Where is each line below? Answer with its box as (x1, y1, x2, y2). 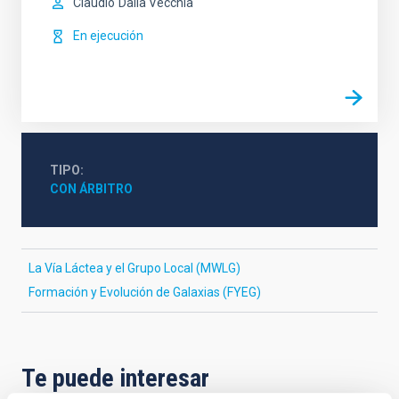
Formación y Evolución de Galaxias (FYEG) (28, 285, 261, 299)
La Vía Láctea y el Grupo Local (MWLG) (28, 261, 240, 275)
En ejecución (73, 28, 143, 43)
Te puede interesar (21, 363, 209, 393)
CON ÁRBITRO (50, 182, 133, 196)
